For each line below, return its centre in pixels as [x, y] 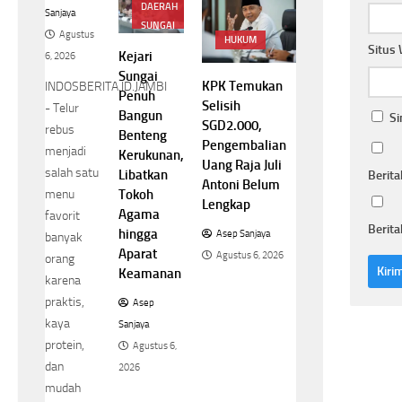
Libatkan [143, 175]
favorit [62, 215]
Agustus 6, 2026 [250, 256]
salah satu [72, 172]
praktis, [65, 301]
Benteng [143, 135]
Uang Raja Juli [242, 166]
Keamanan [150, 273]
